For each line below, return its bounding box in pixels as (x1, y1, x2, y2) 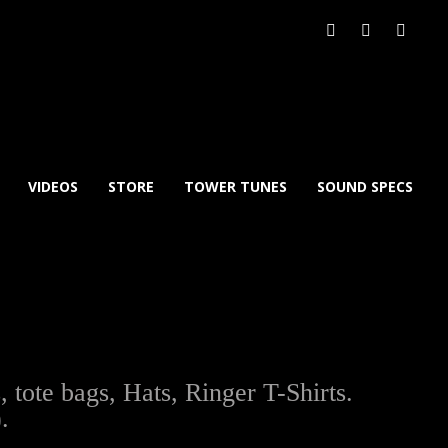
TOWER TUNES (184, 177, 287, 196)
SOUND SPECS (317, 177, 413, 196)
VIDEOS (28, 177, 78, 196)
